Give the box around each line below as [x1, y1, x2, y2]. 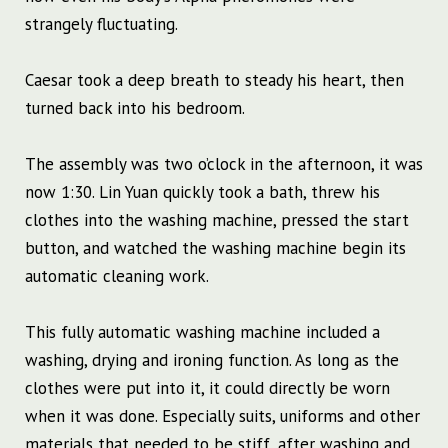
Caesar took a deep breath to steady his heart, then [25, 69, 404, 92]
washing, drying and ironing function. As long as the [25, 349, 399, 372]
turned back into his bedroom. [25, 97, 245, 120]
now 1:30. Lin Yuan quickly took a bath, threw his [25, 181, 380, 204]
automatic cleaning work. [25, 265, 209, 288]
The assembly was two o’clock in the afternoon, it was [25, 153, 423, 176]
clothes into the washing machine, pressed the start [25, 209, 409, 232]
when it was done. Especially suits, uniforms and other [25, 405, 420, 428]
